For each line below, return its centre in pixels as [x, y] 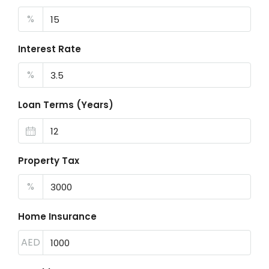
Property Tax [49, 161]
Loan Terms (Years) [66, 105]
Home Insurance [57, 216]
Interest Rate [50, 49]
